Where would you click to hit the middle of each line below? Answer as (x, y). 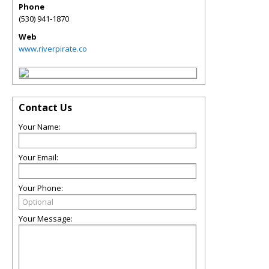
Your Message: (46, 219)
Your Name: (40, 127)
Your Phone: (41, 188)
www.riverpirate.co (53, 49)
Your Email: (38, 157)
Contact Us (45, 107)
